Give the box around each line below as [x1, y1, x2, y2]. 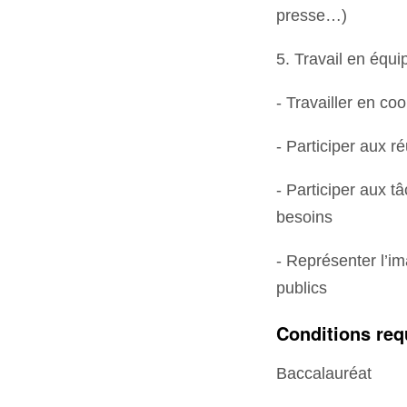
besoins [276, 207, 333, 226]
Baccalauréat [276, 363, 372, 382]
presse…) [276, 5, 348, 25]
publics [276, 278, 328, 297]
